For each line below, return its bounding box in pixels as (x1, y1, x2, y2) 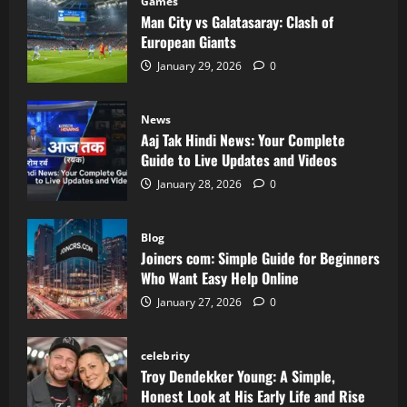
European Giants (141, 30, 236, 53)
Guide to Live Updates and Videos (141, 148, 337, 171)
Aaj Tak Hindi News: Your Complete (141, 128, 345, 151)
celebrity (141, 347, 190, 363)
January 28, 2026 (154, 175, 244, 192)
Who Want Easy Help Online (141, 266, 299, 289)
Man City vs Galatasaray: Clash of (141, 10, 333, 33)
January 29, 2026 (154, 57, 244, 74)
